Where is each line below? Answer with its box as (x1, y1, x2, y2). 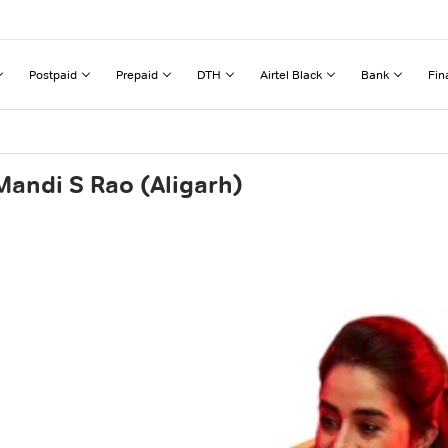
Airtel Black (260, 66, 322, 82)
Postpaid (29, 66, 77, 82)
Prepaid (116, 66, 158, 82)
